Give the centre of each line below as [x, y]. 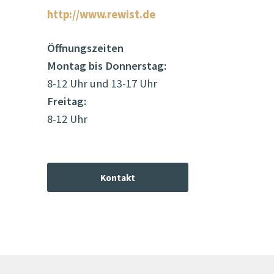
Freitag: [66, 102]
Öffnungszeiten [85, 48]
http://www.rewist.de [101, 15]
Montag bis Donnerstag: [106, 66]
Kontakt [117, 177]
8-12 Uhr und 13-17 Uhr [102, 84]
